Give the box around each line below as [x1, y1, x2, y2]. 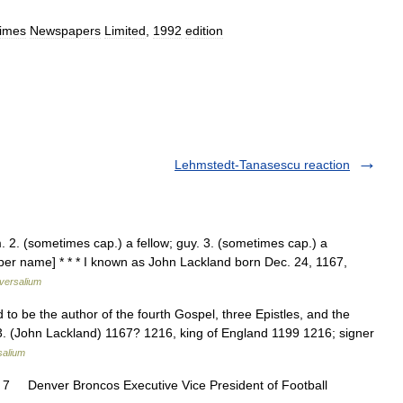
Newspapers [30, 23, 101, 38]
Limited [104, 23, 146, 38]
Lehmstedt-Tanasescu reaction [175, 157, 350, 172]
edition [185, 23, 223, 38]
